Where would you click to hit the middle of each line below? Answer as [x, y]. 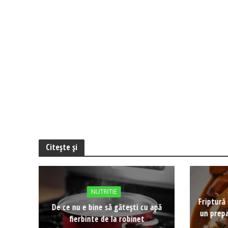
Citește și [61, 147]
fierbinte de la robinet [107, 219]
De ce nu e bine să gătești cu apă [107, 207]
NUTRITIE [104, 192]
